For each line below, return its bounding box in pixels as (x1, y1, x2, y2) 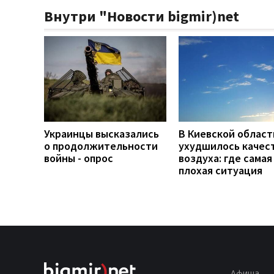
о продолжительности (44, 138, 158, 153)
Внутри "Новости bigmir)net (44, 6, 239, 26)
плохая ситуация (179, 163, 262, 177)
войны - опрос (44, 150, 113, 165)
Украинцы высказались (44, 126, 159, 141)
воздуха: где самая (179, 150, 272, 165)
